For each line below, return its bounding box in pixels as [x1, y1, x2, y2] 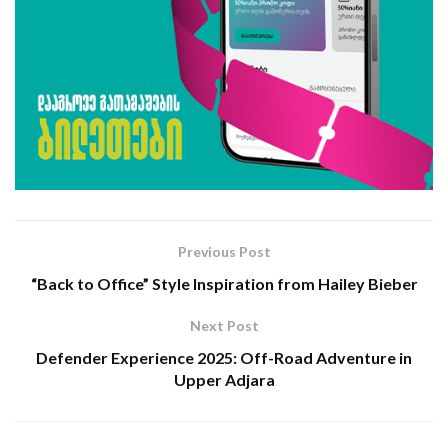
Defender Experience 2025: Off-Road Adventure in [36, 347, 412, 367]
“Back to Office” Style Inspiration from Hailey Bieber [30, 273, 418, 293]
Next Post [189, 316, 259, 334]
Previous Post [177, 242, 271, 260]
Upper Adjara [173, 369, 275, 389]
